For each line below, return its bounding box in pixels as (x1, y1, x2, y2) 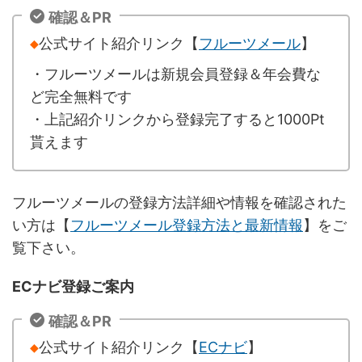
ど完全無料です (30, 87, 132, 105)
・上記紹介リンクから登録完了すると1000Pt (30, 110, 325, 128)
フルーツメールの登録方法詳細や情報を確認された (12, 193, 347, 211)
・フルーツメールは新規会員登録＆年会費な (30, 65, 321, 82)
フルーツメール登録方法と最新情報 (70, 216, 303, 234)
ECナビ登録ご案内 (12, 277, 134, 295)
